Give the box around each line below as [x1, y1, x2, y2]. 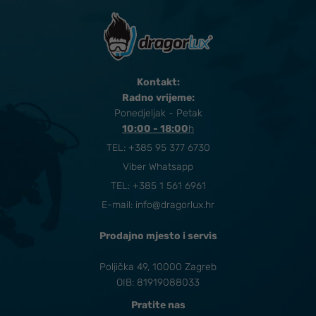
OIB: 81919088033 [116, 276, 200, 289]
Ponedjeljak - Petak [114, 107, 202, 120]
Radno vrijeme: [121, 92, 195, 104]
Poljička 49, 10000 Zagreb [99, 261, 217, 274]
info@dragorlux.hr [135, 199, 214, 212]
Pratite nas [130, 299, 186, 312]
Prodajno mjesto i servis [99, 230, 217, 243]
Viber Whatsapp [123, 161, 193, 174]
